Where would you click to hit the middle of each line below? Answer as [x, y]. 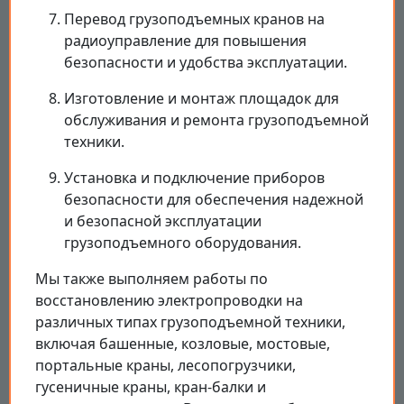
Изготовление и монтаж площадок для [202, 99]
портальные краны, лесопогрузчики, [165, 366]
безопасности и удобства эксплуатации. [206, 63]
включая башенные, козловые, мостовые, [183, 344]
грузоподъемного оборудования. [183, 243]
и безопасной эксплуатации [163, 221]
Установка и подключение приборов [194, 178]
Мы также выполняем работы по [151, 279]
